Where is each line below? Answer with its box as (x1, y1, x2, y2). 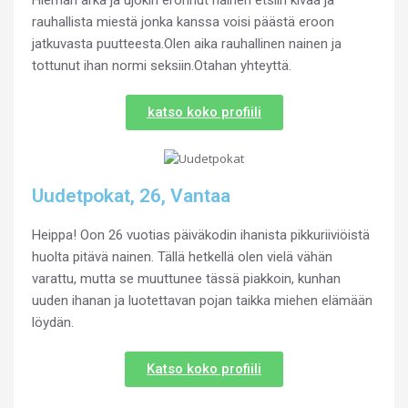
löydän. (32, 313, 74, 331)
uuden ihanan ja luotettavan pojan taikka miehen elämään (32, 291, 372, 309)
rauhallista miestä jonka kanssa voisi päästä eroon (32, 13, 334, 30)
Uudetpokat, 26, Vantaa (32, 184, 230, 207)
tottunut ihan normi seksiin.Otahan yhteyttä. (32, 56, 291, 74)
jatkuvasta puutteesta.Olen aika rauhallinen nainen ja (32, 35, 342, 52)
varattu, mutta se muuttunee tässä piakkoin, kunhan (32, 270, 341, 287)
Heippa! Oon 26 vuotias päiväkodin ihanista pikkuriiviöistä (32, 226, 370, 243)
